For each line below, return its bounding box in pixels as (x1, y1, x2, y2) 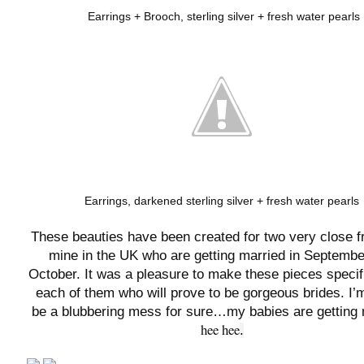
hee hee (200, 319, 240, 339)
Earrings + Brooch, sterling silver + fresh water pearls (84, 9, 360, 23)
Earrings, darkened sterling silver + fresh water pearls (84, 193, 359, 207)
